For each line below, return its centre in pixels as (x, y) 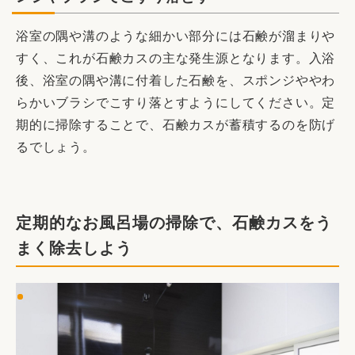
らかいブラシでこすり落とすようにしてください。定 (176, 103)
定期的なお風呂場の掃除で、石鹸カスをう (174, 223)
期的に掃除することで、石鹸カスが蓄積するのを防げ (176, 125)
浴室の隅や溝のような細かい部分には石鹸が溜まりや (176, 36)
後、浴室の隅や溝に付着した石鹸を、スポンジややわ (176, 81)
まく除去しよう (74, 248)
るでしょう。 (56, 147)
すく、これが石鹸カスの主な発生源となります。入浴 (176, 59)
